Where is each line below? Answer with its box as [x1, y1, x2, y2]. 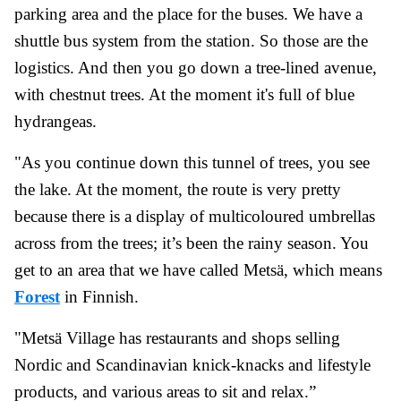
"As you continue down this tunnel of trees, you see [14, 153, 370, 173]
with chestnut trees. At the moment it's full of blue [14, 85, 354, 105]
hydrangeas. [14, 112, 97, 132]
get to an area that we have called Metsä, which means [14, 260, 382, 280]
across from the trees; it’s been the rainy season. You [14, 234, 369, 253]
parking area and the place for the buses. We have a [14, 4, 363, 24]
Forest [14, 287, 60, 307]
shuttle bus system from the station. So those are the [14, 31, 368, 51]
